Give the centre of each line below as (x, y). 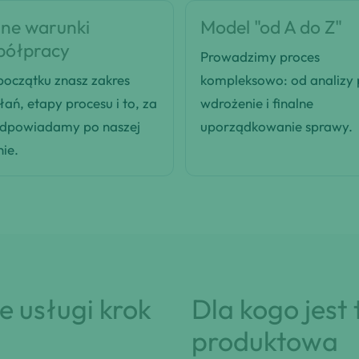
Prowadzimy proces (260, 57)
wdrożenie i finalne (257, 103)
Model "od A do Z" (271, 27)
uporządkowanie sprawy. (276, 127)
